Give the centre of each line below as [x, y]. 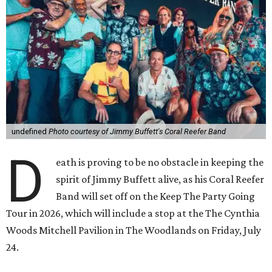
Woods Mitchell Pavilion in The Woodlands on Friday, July [134, 230]
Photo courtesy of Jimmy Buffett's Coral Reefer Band [137, 132]
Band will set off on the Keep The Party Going [156, 196]
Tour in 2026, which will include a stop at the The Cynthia [133, 213]
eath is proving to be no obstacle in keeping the [160, 162]
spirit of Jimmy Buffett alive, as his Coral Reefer [160, 179]
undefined [30, 132]
